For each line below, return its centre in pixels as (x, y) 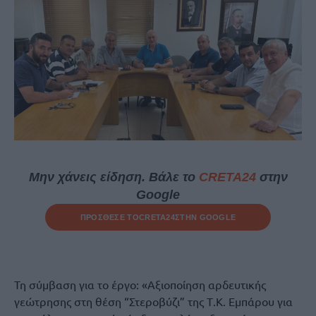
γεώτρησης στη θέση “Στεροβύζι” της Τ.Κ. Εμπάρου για (153, 301)
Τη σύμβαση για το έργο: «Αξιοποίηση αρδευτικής (140, 284)
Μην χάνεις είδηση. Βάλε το (114, 177)
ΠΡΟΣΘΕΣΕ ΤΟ (109, 217)
